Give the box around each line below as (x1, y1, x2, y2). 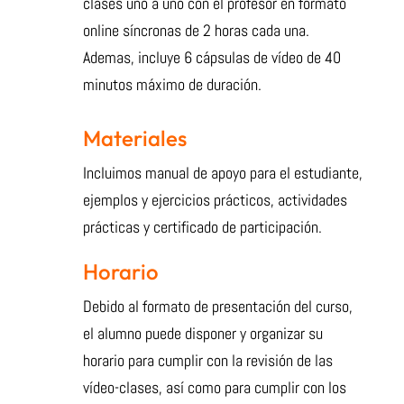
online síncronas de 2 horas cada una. (82, 20, 309, 41)
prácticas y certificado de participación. (82, 216, 322, 238)
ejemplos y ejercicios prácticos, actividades (82, 189, 347, 211)
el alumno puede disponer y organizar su (82, 323, 323, 344)
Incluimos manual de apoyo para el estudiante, (82, 162, 363, 184)
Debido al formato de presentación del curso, (82, 296, 353, 317)
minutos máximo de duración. (82, 74, 262, 96)
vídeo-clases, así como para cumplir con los (82, 377, 346, 399)
